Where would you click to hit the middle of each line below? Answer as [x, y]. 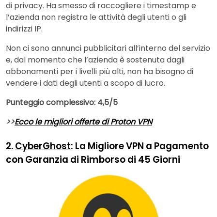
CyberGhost [43, 146]
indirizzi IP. [24, 29]
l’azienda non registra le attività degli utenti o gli [96, 17]
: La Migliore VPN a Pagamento [140, 146]
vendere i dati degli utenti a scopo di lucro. [85, 83]
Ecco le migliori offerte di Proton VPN [83, 122]
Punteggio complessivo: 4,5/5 [62, 103]
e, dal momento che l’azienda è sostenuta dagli [95, 60]
